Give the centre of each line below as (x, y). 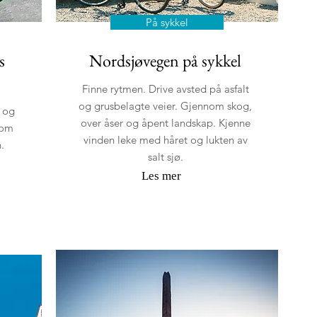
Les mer (161, 176)
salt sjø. (165, 157)
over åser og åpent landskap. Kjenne (165, 123)
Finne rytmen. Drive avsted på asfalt (165, 89)
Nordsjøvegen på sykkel (165, 60)
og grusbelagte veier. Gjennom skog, (165, 106)
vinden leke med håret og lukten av (165, 140)
